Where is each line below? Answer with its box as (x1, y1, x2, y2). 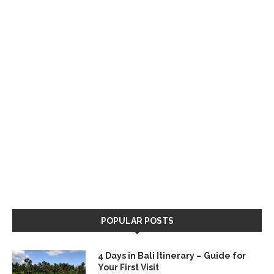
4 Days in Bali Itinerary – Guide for (98, 251, 246, 261)
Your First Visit (98, 262, 159, 273)
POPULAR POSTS (100, 216, 174, 226)
